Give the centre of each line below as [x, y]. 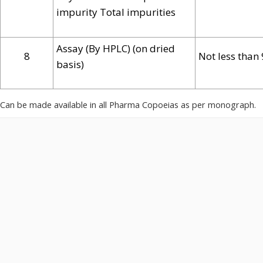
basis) [70, 64]
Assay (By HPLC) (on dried [116, 48]
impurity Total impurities [116, 12]
